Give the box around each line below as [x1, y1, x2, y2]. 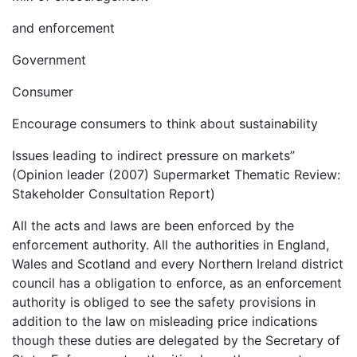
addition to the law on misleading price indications [12, 313, 317, 330]
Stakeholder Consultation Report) [12, 186, 215, 202]
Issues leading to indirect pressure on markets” [12, 147, 295, 164]
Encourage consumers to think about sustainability [12, 116, 318, 132]
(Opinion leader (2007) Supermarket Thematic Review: [12, 167, 340, 183]
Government [12, 52, 86, 69]
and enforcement [12, 20, 115, 37]
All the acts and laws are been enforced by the [12, 218, 294, 234]
